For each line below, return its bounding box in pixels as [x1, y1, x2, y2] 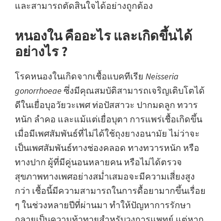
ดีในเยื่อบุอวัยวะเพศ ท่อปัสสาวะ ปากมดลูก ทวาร [15, 99, 198, 110]
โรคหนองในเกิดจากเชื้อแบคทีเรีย [15, 70, 146, 82]
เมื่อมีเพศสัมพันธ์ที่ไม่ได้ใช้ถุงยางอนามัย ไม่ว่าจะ [15, 127, 200, 139]
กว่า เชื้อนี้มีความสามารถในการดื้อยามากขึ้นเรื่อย [15, 184, 206, 196]
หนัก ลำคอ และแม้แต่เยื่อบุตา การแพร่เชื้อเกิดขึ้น [15, 113, 202, 125]
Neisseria [146, 70, 179, 82]
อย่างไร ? [15, 42, 68, 60]
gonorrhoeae [15, 84, 62, 96]
